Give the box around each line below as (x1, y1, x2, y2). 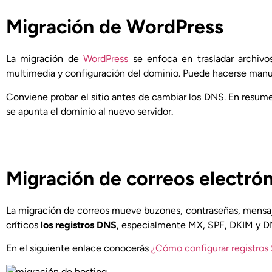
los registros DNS (41, 219, 117, 231)
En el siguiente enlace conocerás (6, 242, 151, 254)
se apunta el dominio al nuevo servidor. (6, 105, 173, 117)
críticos (6, 219, 41, 231)
